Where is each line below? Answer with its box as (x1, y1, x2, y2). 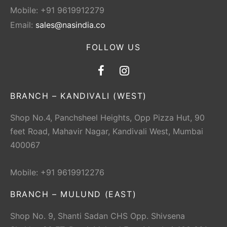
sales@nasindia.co (35, 19, 105, 30)
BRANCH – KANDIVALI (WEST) (10, 91, 147, 101)
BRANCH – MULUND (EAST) (10, 189, 137, 200)
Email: (10, 19, 35, 30)
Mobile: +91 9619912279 (10, 5, 104, 16)
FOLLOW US (86, 42, 141, 53)
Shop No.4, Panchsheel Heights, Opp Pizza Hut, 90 (10, 112, 205, 123)
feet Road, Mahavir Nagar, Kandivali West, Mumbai (10, 126, 203, 137)
